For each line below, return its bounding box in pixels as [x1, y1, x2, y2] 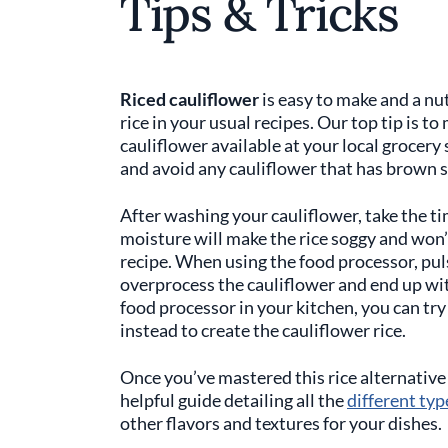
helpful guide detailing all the [120, 389, 347, 411]
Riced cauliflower [120, 88, 259, 110]
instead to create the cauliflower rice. [120, 319, 409, 341]
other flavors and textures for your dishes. [120, 412, 445, 434]
